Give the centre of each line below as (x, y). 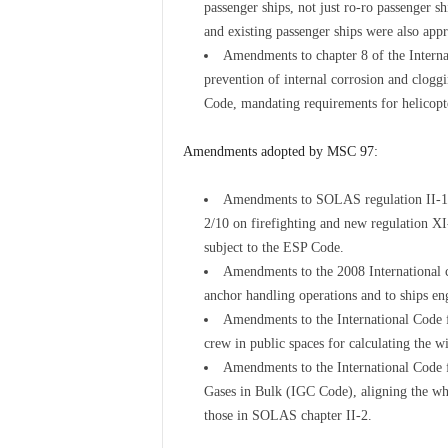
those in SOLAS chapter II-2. (287, 415)
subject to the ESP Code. (273, 247)
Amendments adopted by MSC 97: (280, 151)
